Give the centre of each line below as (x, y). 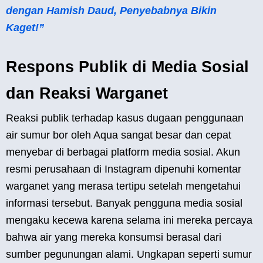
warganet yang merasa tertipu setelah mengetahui (123, 186)
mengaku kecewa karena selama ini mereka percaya (129, 220)
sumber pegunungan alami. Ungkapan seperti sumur (129, 254)
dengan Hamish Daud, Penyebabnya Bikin (111, 11)
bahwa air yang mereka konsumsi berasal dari (114, 237)
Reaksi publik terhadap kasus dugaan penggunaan (125, 118)
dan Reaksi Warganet (87, 94)
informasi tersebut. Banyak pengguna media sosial (124, 203)
